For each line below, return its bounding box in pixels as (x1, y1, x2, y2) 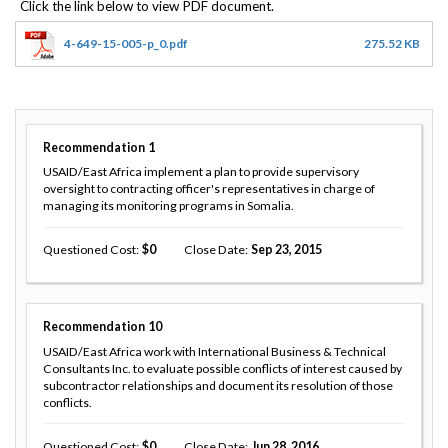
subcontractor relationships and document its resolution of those (43, 378, 393, 394)
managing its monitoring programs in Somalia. (43, 198, 294, 214)
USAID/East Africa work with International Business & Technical (43, 344, 386, 360)
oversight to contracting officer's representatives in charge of (43, 181, 375, 197)
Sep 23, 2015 (250, 242, 322, 258)
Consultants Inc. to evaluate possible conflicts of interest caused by (43, 361, 402, 377)
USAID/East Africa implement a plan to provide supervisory (43, 164, 359, 180)
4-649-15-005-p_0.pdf (64, 35, 188, 51)
